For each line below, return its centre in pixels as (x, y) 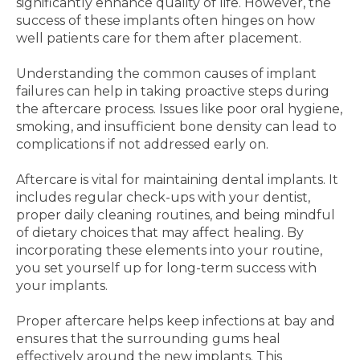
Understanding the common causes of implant (166, 74)
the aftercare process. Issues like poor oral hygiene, (179, 109)
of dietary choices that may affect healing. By (160, 233)
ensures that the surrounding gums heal (148, 339)
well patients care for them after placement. (159, 38)
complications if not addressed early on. (142, 144)
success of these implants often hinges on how (166, 20)
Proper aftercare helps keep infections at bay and (176, 321)
